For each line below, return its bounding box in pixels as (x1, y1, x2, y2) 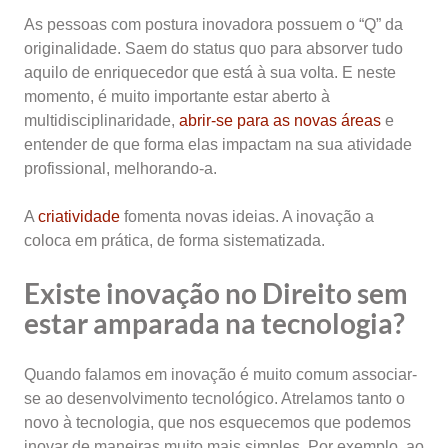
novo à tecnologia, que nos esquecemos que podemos (24, 414, 411, 431)
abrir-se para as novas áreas (179, 112, 381, 129)
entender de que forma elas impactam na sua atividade (24, 136, 412, 153)
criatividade (38, 208, 120, 225)
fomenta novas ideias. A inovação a (120, 208, 374, 225)
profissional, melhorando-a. (24, 160, 217, 177)
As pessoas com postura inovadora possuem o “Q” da (24, 16, 403, 33)
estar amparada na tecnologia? (24, 306, 405, 340)
